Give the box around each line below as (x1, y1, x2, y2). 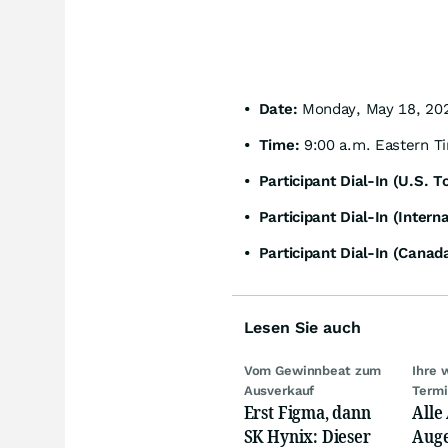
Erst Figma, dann (243, 399, 371, 424)
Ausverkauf (243, 382, 315, 398)
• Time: (243, 135, 300, 154)
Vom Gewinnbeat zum (243, 362, 382, 378)
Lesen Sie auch (243, 317, 361, 337)
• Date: (243, 99, 298, 118)
